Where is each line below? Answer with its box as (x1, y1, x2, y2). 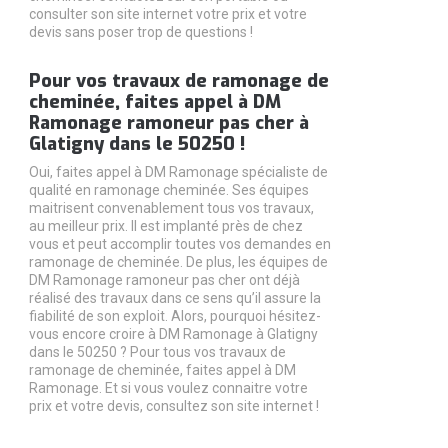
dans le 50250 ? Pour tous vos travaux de (28, 344, 286, 360)
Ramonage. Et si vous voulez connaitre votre (28, 380, 308, 396)
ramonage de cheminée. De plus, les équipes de (28, 254, 328, 270)
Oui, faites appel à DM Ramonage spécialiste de (28, 164, 328, 180)
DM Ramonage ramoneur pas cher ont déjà (28, 272, 300, 288)
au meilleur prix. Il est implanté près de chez (28, 218, 303, 234)
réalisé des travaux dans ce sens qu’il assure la (28, 290, 321, 306)
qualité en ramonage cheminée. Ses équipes (28, 182, 309, 198)
